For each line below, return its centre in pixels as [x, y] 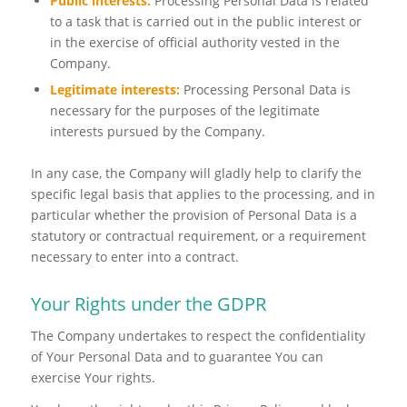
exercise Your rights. [93, 377]
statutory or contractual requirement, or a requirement [198, 235]
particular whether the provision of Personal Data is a [194, 214]
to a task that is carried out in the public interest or [205, 21]
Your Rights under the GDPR [148, 303]
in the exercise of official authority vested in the [194, 42]
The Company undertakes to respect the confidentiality [198, 335]
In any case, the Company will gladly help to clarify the [196, 173]
